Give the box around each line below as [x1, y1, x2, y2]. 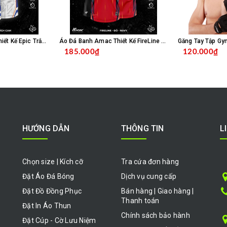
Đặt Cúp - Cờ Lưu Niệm [22, 216, 96, 224]
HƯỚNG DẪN [22, 123, 70, 133]
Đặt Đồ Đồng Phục [22, 186, 82, 195]
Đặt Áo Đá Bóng [22, 172, 74, 180]
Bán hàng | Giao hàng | [121, 186, 194, 195]
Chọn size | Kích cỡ [22, 157, 83, 166]
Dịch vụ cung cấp [121, 172, 176, 180]
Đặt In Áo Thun [22, 201, 71, 210]
